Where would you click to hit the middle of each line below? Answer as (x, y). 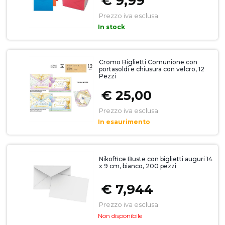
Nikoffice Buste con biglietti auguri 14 (155, 159)
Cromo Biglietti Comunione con (148, 62)
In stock (111, 27)
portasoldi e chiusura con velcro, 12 (151, 69)
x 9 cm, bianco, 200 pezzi (137, 166)
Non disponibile (120, 216)
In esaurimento (124, 122)
